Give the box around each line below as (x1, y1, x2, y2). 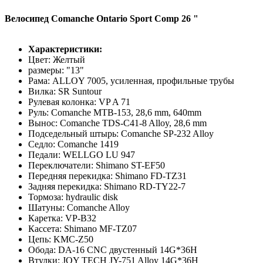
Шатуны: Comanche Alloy (28, 202, 130, 213)
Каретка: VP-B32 (28, 213, 96, 223)
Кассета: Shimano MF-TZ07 (28, 223, 137, 234)
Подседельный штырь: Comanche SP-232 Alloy (28, 128, 214, 139)
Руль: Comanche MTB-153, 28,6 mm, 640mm (28, 107, 201, 117)
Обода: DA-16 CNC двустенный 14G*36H (28, 244, 197, 255)
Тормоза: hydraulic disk (28, 191, 118, 202)
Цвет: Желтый (28, 54, 85, 65)
